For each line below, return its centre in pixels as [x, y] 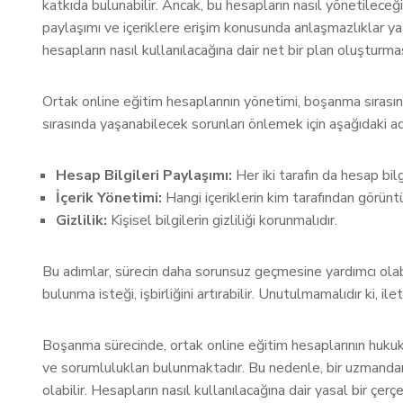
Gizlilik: [81, 220]
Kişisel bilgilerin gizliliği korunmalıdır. [222, 220]
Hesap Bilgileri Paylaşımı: [144, 175]
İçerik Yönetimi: [109, 198]
